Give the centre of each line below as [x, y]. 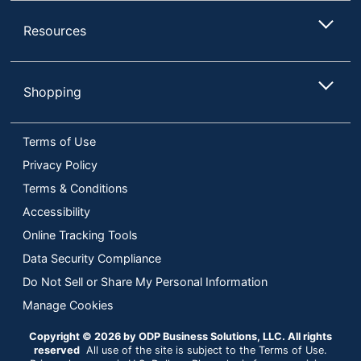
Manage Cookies [68, 305]
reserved [57, 350]
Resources [55, 30]
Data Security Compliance [92, 258]
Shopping [53, 91]
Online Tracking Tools [80, 234]
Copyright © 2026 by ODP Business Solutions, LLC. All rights [180, 336]
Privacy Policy [60, 164]
